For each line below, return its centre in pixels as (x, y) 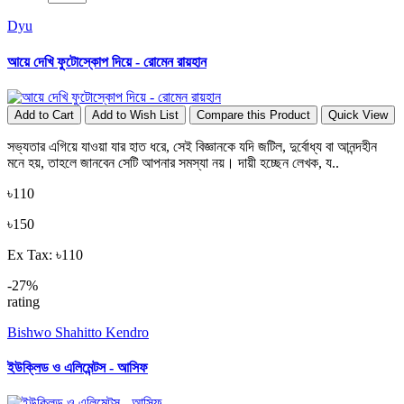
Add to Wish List (135, 115)
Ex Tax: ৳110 (45, 254)
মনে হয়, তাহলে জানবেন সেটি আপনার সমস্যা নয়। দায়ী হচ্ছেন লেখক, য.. (173, 162)
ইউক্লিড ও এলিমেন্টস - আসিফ (78, 368)
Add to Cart (44, 115)
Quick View (358, 115)
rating (23, 301)
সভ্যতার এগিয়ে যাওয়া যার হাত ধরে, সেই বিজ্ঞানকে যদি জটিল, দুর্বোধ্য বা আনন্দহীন (192, 146)
